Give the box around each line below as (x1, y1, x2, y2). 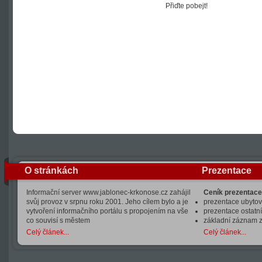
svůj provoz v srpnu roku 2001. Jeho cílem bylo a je (26, 198, 188, 206)
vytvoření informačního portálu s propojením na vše (26, 207, 188, 215)
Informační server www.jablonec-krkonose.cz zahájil (26, 188, 191, 196)
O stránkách (25, 166, 78, 175)
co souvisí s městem (26, 216, 90, 225)
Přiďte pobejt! (166, 2, 208, 10)
